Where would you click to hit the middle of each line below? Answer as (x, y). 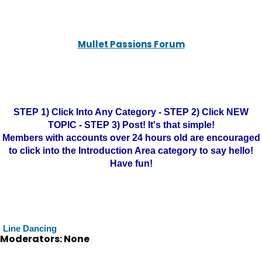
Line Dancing (30, 228)
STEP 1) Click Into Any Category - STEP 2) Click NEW (131, 112)
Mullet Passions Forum (131, 44)
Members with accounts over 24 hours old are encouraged (131, 138)
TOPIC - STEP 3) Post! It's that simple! (131, 125)
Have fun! (131, 163)
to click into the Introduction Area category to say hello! (131, 151)
